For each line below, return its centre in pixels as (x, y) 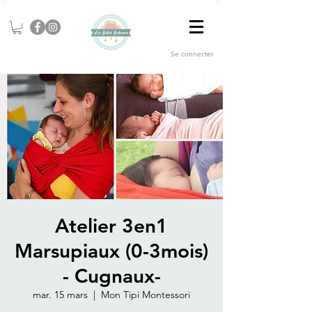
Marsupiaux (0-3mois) (111, 251)
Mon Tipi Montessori (146, 295)
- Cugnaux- (111, 276)
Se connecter (192, 54)
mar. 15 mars (60, 295)
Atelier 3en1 (111, 226)
